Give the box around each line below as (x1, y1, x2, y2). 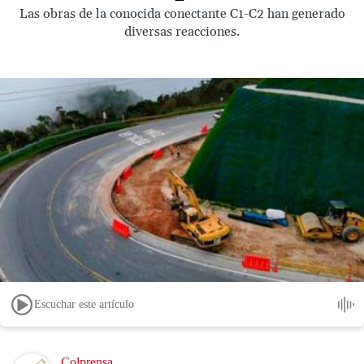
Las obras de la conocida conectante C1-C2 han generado (19, 6, 345, 22)
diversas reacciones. (124, 24, 240, 40)
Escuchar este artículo (34, 297, 134, 310)
